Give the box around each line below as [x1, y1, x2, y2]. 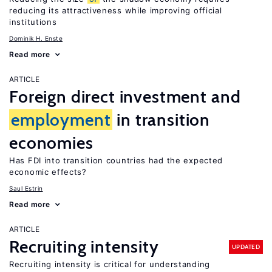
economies [9, 132, 93, 153]
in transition [112, 109, 211, 130]
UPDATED [231, 242, 260, 251]
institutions [9, 17, 57, 27]
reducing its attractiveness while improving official [9, 5, 222, 15]
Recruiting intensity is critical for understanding [9, 259, 211, 269]
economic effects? [9, 167, 87, 177]
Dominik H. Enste [9, 35, 63, 42]
